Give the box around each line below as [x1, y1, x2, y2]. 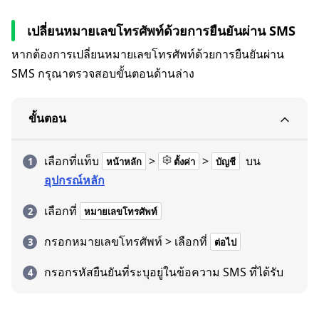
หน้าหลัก [106, 155, 142, 168]
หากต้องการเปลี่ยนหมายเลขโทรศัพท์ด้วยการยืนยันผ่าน [11, 46, 284, 62]
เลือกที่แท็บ [44, 153, 99, 169]
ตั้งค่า [172, 155, 195, 168]
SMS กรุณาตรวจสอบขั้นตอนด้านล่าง [11, 66, 194, 81]
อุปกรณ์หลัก [44, 172, 105, 188]
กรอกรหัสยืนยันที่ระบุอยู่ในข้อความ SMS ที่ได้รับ [44, 264, 283, 280]
